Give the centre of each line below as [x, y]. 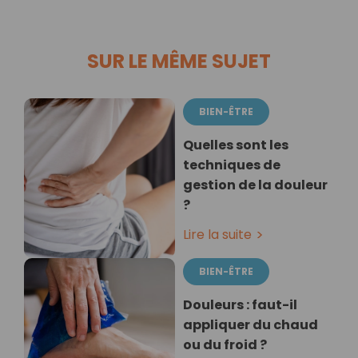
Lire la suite [217, 235]
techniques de [232, 165]
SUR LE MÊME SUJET [179, 62]
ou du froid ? [225, 345]
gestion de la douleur [255, 185]
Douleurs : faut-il [240, 305]
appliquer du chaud [251, 325]
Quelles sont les [236, 145]
